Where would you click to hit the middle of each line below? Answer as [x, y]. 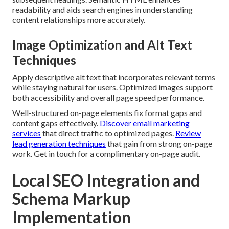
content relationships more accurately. [79, 20]
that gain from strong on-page [159, 144]
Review [188, 133]
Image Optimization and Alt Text [102, 45]
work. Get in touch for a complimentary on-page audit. [106, 154]
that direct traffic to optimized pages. [108, 133]
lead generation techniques [59, 144]
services [27, 133]
